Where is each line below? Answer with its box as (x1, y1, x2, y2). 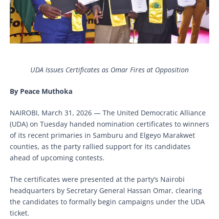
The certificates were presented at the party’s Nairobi (10, 174, 185, 184)
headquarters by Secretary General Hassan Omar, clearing (10, 185, 202, 195)
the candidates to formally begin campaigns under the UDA (10, 197, 205, 206)
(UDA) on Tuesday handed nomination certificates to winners (10, 119, 209, 129)
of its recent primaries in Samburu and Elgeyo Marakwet (10, 130, 195, 140)
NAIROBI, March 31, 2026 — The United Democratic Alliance (10, 108, 206, 117)
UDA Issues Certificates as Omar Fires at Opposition (30, 65, 189, 74)
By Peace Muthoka (10, 86, 72, 96)
